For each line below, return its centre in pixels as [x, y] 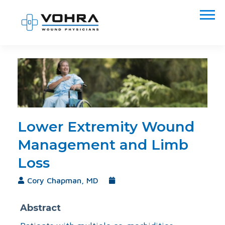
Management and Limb [103, 144]
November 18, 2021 [146, 181]
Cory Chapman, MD [63, 180]
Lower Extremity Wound [106, 126]
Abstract [40, 208]
